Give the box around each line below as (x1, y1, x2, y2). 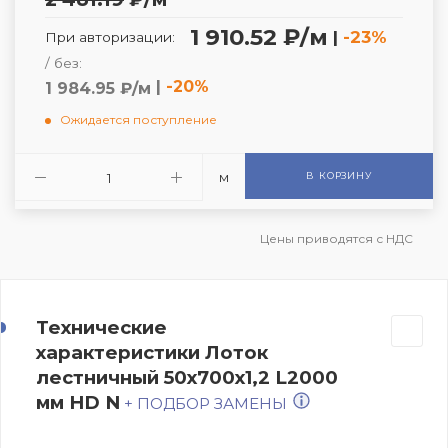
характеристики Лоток (36, 340, 268, 364)
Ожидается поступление (60, 111, 217, 127)
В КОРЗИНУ (306, 169, 372, 181)
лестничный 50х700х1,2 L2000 (36, 365, 338, 389)
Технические (36, 315, 167, 339)
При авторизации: (45, 28, 175, 45)
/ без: (45, 54, 82, 71)
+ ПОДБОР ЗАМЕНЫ (124, 393, 291, 413)
